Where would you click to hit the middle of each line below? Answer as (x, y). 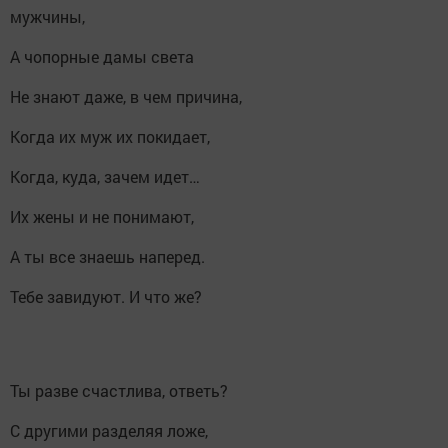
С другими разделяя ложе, (109, 430)
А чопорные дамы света (102, 56)
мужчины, (47, 16)
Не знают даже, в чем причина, (126, 96)
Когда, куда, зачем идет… (105, 176)
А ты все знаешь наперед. (107, 256)
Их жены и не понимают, (102, 216)
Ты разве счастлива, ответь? (119, 390)
